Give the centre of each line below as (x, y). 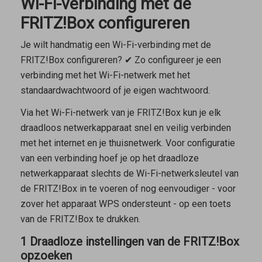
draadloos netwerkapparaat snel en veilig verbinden (125, 128)
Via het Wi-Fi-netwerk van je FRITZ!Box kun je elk (120, 113)
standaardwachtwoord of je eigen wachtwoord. (115, 90)
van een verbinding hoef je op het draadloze (109, 158)
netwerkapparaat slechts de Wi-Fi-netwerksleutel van (129, 174)
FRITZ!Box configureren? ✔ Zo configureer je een (120, 60)
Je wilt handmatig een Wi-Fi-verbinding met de (116, 44)
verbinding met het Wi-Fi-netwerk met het (105, 75)
